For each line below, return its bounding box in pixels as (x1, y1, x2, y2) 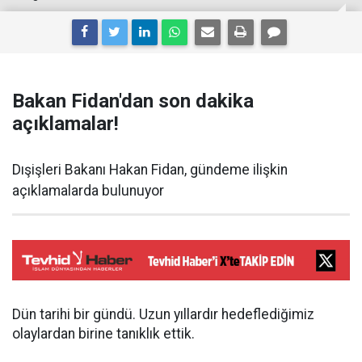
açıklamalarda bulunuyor (12, 183, 164, 199)
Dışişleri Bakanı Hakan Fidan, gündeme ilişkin (12, 162, 288, 178)
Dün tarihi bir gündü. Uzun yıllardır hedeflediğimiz (12, 305, 314, 322)
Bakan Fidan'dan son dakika (12, 90, 254, 112)
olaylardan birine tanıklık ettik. (12, 325, 195, 342)
